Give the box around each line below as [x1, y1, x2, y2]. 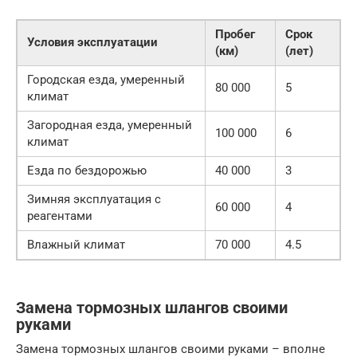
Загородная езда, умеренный [27, 118, 192, 133]
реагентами [27, 209, 92, 224]
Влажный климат [27, 237, 125, 253]
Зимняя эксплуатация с [27, 192, 161, 207]
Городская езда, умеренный [27, 73, 185, 88]
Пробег [215, 27, 255, 42]
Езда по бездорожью [27, 163, 147, 178]
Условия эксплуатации [27, 35, 158, 50]
